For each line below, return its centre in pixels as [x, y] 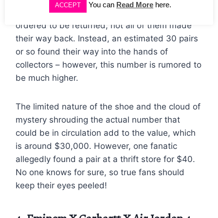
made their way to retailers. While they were [102, 12]
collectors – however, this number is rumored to [109, 64]
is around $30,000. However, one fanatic [96, 146]
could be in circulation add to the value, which [106, 133]
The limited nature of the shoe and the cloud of [108, 106]
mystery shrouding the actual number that [98, 119]
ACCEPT [68, 5]
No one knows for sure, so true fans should [100, 172]
